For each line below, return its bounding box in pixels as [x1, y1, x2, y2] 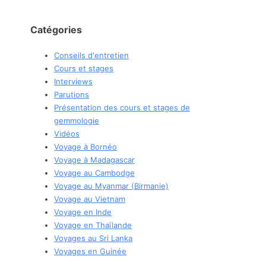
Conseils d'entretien [54, 50, 129, 60]
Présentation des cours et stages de [54, 102, 190, 112]
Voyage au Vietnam [54, 194, 125, 204]
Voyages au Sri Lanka [54, 233, 132, 243]
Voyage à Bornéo [54, 141, 117, 151]
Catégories [30, 24, 82, 36]
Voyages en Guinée [54, 246, 126, 256]
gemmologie [54, 115, 99, 125]
